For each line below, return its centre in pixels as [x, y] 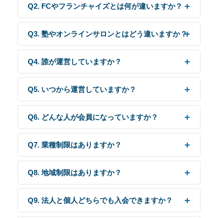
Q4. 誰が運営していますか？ [75, 62]
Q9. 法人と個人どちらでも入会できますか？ [100, 200]
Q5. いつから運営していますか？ [82, 89]
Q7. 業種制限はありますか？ [75, 145]
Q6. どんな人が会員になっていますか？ [93, 117]
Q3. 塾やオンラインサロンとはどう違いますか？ [108, 34]
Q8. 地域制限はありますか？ [75, 173]
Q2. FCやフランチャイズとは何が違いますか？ [105, 6]
